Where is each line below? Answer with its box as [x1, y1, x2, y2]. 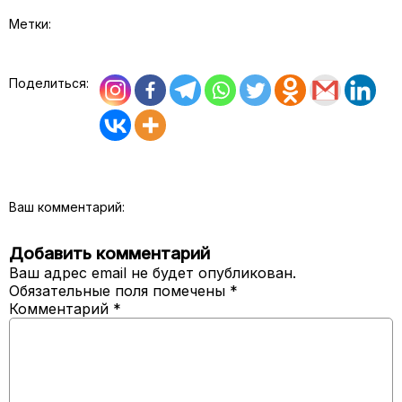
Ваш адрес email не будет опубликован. [9, 263, 296, 282]
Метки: [9, 15, 51, 31]
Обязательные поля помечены [9, 281, 230, 300]
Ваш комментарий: [9, 198, 125, 214]
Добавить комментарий [9, 242, 210, 264]
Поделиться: [9, 74, 89, 91]
